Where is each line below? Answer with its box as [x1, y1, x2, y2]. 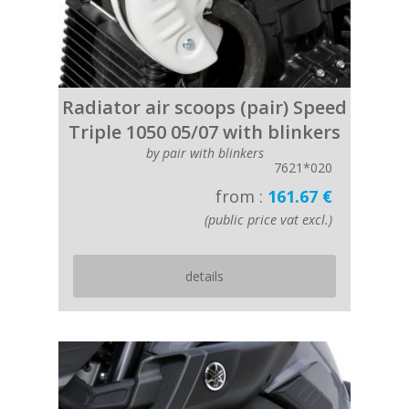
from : [215, 185, 267, 207]
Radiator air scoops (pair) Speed [62, 95, 347, 120]
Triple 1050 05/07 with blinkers [68, 120, 341, 144]
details [185, 267, 224, 285]
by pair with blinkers [145, 144, 264, 162]
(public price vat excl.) [204, 211, 332, 228]
